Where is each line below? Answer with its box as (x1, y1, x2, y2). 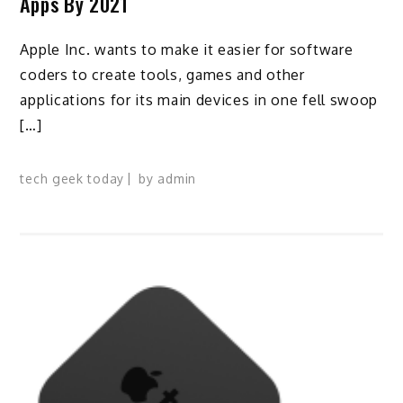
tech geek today (20, 170, 124, 186)
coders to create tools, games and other (20, 65, 305, 84)
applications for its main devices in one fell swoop (20, 90, 379, 109)
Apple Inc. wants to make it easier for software (20, 40, 354, 58)
